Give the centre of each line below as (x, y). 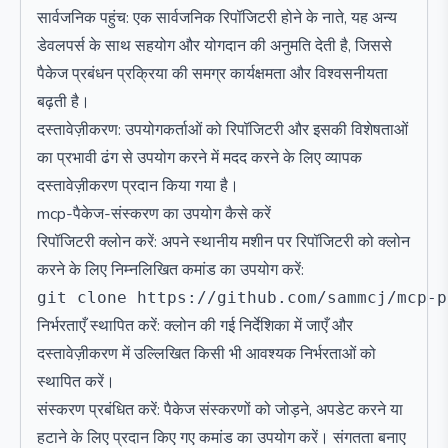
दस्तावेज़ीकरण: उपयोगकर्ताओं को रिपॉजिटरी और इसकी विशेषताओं (222, 130)
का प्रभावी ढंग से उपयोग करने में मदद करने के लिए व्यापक (199, 158)
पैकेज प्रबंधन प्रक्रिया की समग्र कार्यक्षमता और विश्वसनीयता (212, 74)
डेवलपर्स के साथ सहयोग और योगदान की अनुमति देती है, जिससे (214, 46)
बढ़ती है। (63, 102)
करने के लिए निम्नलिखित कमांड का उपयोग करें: (170, 270)
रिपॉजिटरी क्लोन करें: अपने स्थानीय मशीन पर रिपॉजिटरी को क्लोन (223, 242)
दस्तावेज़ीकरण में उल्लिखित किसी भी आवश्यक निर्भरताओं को (206, 354)
